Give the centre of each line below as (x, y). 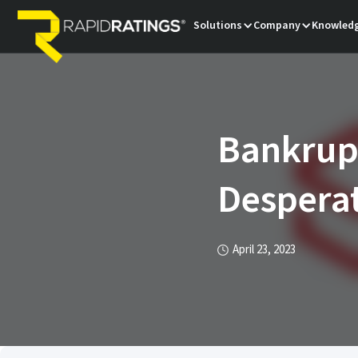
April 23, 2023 (264, 250)
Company (277, 26)
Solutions (218, 26)
